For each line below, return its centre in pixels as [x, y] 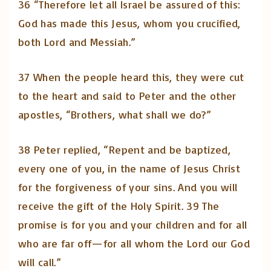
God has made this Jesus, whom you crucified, [129, 23]
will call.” [40, 262]
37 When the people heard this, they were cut [131, 77]
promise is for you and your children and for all [133, 224]
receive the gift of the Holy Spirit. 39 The [119, 205]
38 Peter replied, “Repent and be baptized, [125, 149]
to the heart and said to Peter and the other [127, 95]
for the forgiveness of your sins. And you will [128, 187]
